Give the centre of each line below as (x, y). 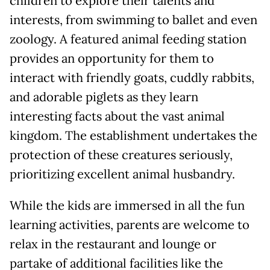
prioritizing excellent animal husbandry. (122, 174)
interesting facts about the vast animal (117, 117)
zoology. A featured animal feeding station (128, 39)
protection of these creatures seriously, (121, 155)
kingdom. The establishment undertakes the (133, 136)
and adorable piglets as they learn (104, 97)
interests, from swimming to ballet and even (133, 20)
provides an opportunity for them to (112, 59)
